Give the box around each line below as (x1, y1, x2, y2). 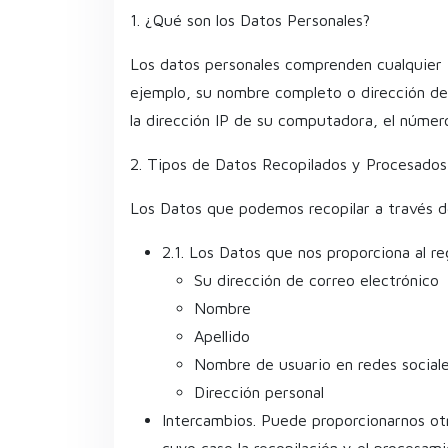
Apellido (194, 326, 250, 345)
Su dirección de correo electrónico (194, 270, 439, 289)
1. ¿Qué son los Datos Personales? (130, 10, 370, 29)
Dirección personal (194, 382, 324, 401)
